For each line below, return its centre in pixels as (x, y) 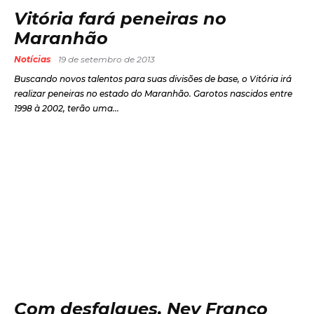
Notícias (32, 59)
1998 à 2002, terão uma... (67, 108)
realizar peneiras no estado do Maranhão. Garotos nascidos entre (153, 93)
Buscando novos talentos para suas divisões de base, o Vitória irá (153, 78)
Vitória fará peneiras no (120, 18)
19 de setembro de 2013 (107, 59)
